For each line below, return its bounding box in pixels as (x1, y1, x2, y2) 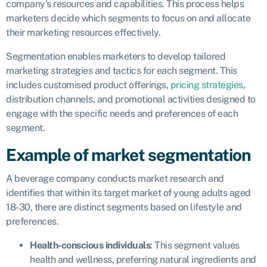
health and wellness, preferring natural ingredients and (30, 254, 256, 266)
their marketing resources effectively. (6, 26, 160, 38)
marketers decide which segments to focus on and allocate (6, 12, 250, 24)
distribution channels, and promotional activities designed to (6, 93, 256, 105)
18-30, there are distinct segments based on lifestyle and (6, 201, 242, 213)
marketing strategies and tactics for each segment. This (6, 64, 237, 76)
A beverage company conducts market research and (6, 173, 224, 185)
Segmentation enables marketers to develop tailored (6, 50, 225, 62)
